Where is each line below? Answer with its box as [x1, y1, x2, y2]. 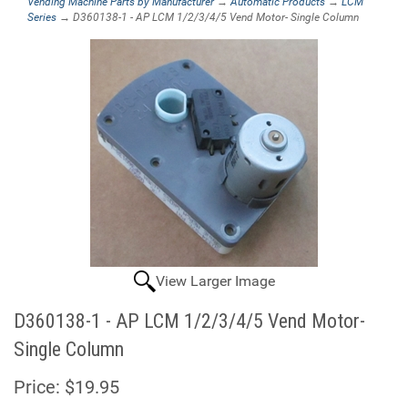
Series [27, 11, 56, 24]
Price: [14, 376, 60, 398]
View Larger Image [155, 272, 275, 290]
